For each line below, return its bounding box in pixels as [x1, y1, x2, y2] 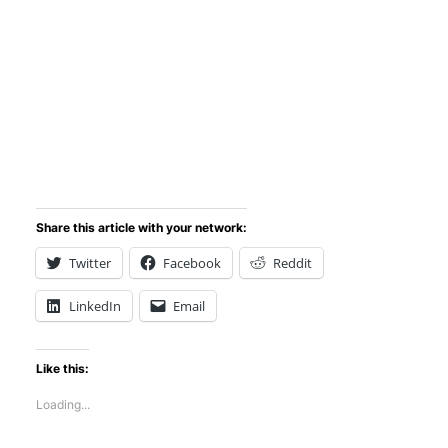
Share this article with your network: [36, 219, 248, 235]
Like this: [36, 360, 90, 376]
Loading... [36, 396, 91, 412]
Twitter [69, 253, 112, 272]
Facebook [163, 253, 222, 272]
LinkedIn [69, 296, 122, 315]
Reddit [273, 253, 313, 272]
